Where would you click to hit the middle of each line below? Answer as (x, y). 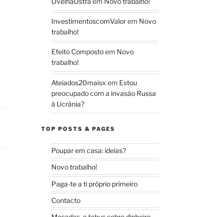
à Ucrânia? (68, 104)
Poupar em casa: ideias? (89, 151)
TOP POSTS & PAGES (78, 129)
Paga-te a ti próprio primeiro (95, 184)
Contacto (66, 200)
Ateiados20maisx (79, 82)
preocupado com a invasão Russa (104, 93)
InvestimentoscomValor (89, 21)
